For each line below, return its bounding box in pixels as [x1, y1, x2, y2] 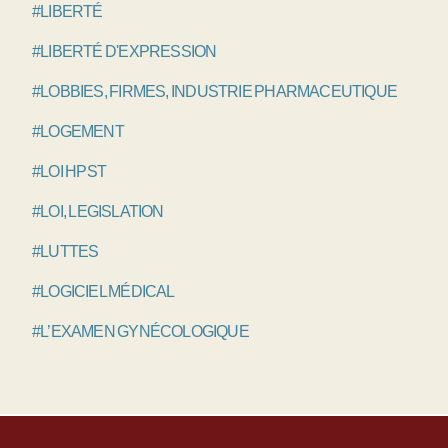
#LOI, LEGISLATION [32, 203, 164, 221]
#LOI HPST [32, 163, 106, 181]
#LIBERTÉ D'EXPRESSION [32, 43, 217, 61]
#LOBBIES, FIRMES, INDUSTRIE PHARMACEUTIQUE [32, 83, 397, 101]
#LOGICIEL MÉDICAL [32, 283, 175, 301]
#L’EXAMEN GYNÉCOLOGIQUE [32, 323, 249, 341]
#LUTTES [32, 243, 99, 261]
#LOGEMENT [32, 123, 124, 141]
